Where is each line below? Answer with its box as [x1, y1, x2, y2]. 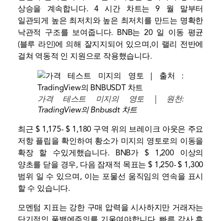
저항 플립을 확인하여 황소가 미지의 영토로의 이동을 [17, 136, 204, 147]
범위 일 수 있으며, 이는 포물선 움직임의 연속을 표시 [17, 172, 204, 182]
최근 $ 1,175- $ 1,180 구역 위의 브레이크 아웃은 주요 [17, 124, 204, 135]
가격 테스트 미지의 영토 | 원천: [37, 94, 184, 105]
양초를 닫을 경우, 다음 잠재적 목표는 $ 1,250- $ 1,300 [17, 160, 204, 170]
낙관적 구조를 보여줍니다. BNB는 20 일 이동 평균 [17, 28, 204, 38]
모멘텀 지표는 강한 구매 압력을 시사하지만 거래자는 [17, 202, 204, 213]
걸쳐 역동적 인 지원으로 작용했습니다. [17, 51, 152, 62]
